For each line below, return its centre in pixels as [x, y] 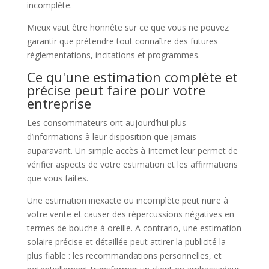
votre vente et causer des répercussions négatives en [130, 214]
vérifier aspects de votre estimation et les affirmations [132, 164]
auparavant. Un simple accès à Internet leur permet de [132, 150]
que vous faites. [57, 178]
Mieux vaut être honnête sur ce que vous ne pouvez [128, 27]
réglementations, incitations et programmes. [113, 55]
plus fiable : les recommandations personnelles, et [124, 255]
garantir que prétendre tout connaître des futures [122, 41]
